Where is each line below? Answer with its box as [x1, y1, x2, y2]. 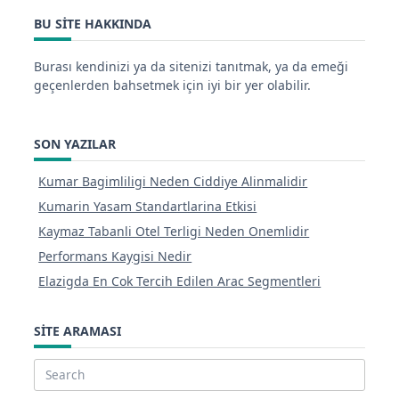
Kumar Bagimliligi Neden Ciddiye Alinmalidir [38, 173, 308, 191]
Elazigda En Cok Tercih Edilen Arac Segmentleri [38, 273, 322, 290]
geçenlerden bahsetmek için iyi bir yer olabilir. [34, 76, 311, 94]
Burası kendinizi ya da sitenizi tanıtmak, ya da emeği [34, 57, 348, 75]
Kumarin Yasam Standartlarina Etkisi [38, 198, 257, 216]
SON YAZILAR [34, 135, 116, 153]
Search [33, 373, 72, 391]
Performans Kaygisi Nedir [38, 248, 192, 265]
